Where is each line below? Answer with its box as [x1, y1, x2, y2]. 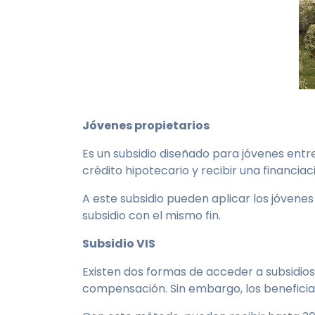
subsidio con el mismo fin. [82, 207, 226, 224]
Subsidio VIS [82, 236, 157, 252]
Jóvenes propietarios [82, 117, 212, 134]
